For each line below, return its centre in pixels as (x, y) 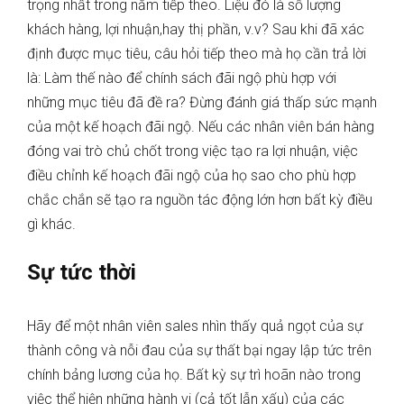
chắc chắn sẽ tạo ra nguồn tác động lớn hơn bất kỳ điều (200, 200)
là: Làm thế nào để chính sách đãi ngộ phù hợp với (182, 78)
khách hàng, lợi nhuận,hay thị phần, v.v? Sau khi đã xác (196, 30)
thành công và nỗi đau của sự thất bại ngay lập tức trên (199, 351)
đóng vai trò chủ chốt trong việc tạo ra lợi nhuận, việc (193, 151)
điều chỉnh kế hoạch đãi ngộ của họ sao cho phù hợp (192, 176)
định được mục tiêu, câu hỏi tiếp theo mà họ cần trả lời (197, 54)
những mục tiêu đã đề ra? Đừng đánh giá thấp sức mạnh (202, 103)
